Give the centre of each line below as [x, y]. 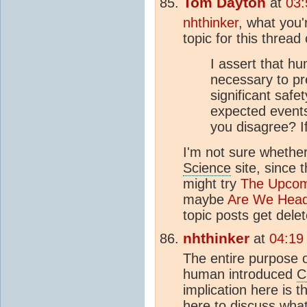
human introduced [240, 274]
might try [212, 183]
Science [207, 168]
